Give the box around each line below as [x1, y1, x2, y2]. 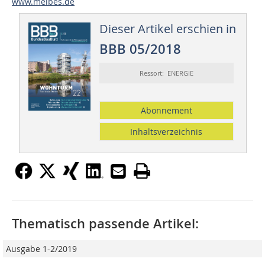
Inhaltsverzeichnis [130, 126, 203, 138]
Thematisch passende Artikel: [12, 215, 199, 233]
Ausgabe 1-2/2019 [6, 243, 77, 255]
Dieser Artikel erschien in [99, 21, 236, 37]
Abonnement [140, 105, 192, 117]
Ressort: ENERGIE [139, 69, 193, 78]
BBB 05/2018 [99, 40, 181, 59]
